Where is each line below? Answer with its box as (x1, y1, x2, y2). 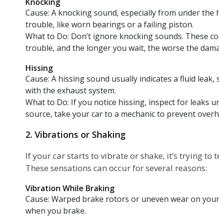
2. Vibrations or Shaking (25, 128, 126, 140)
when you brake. (25, 205, 86, 216)
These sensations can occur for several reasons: (25, 162, 207, 174)
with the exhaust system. (25, 85, 116, 96)
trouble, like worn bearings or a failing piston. (25, 19, 194, 30)
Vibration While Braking (25, 182, 114, 194)
